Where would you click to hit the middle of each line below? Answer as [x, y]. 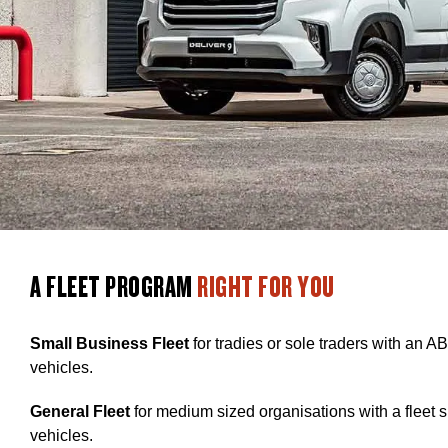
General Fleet [80, 411]
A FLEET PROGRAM [113, 285]
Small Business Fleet [109, 343]
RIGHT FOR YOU [266, 285]
